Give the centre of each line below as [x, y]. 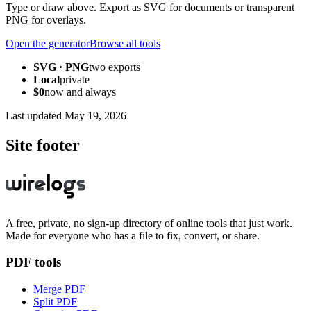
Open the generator [48, 43]
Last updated [34, 115]
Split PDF [55, 302]
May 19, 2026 [95, 115]
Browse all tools [125, 43]
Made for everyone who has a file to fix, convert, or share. [133, 235]
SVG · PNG [61, 67]
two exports [115, 67]
